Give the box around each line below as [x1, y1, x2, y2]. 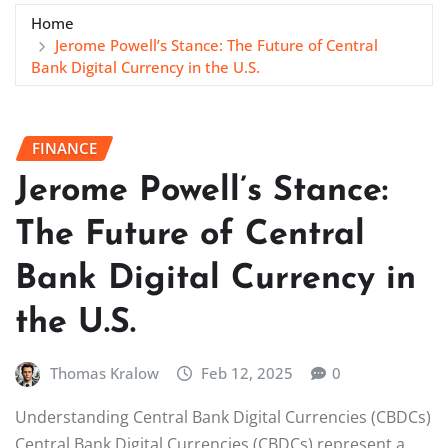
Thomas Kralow [49, 363, 159, 384]
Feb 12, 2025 [201, 363, 294, 384]
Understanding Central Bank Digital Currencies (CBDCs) [15, 405, 431, 428]
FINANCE [32, 137, 97, 158]
